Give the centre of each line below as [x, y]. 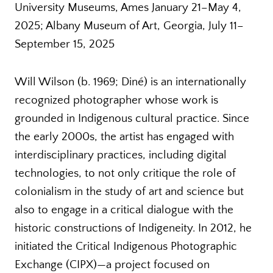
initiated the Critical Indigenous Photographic [126, 246]
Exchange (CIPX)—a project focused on [112, 264]
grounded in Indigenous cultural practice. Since [132, 118]
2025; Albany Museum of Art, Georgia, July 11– [129, 26]
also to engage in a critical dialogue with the [124, 210]
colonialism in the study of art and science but [129, 191]
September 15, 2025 [65, 44]
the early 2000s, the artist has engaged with [124, 136]
